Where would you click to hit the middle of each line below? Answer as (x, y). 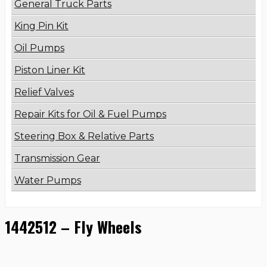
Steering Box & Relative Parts (84, 136)
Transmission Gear (57, 159)
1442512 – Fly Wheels (73, 226)
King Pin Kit (41, 26)
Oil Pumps (39, 48)
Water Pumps (48, 181)
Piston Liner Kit (50, 70)
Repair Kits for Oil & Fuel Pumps (90, 114)
